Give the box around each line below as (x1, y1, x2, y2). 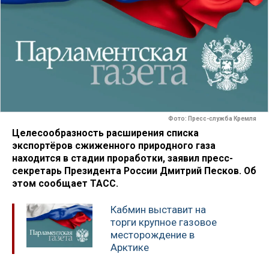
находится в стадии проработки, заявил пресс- (12, 152, 233, 164)
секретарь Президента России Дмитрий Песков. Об (12, 165, 256, 177)
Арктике (110, 241, 149, 254)
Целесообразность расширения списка (12, 127, 199, 139)
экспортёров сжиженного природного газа (12, 139, 216, 151)
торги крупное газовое (110, 216, 217, 229)
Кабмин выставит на (110, 204, 206, 216)
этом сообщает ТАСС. (12, 177, 118, 189)
